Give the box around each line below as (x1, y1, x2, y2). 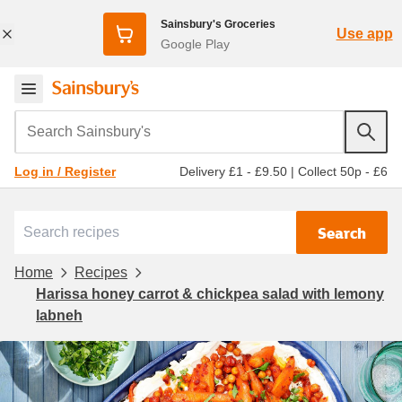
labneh (36, 307, 83, 323)
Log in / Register (14, 164, 116, 179)
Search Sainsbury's (13, 110, 150, 133)
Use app (336, 25, 393, 41)
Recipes (74, 264, 127, 280)
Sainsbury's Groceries (160, 17, 275, 31)
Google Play (160, 36, 230, 51)
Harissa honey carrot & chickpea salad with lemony (36, 285, 384, 301)
